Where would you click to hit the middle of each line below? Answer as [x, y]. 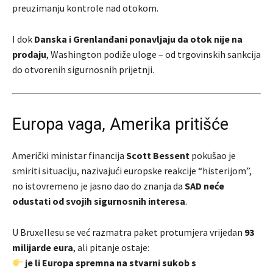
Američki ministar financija [69, 156]
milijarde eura [43, 248]
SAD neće [204, 186]
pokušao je [213, 156]
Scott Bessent [158, 156]
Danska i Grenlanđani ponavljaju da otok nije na [138, 39]
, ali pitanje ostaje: [111, 248]
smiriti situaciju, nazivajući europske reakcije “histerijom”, [132, 171]
